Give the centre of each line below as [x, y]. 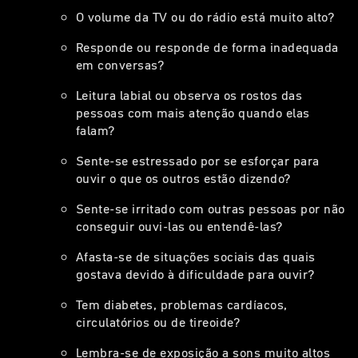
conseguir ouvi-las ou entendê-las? [180, 226]
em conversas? [121, 64]
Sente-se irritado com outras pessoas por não [211, 208]
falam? [96, 130]
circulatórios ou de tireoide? [159, 322]
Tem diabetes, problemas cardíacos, [182, 304]
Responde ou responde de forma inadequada [207, 47]
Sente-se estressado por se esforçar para [198, 160]
